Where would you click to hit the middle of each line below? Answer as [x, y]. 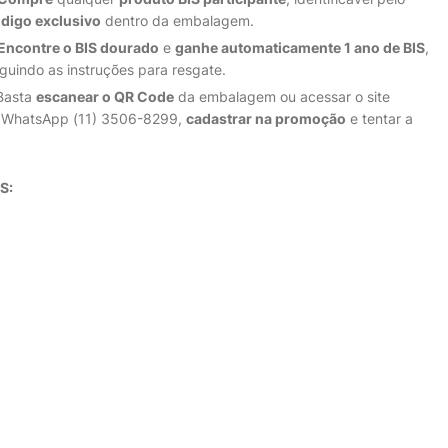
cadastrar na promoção [266, 118]
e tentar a [379, 118]
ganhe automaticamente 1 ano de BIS [300, 47]
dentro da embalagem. [177, 20]
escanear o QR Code [105, 96]
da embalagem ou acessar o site [282, 96]
